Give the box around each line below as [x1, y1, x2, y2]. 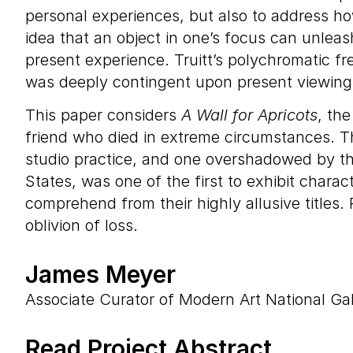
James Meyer [25, 260, 176, 288]
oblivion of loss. [25, 216, 138, 235]
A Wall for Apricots [181, 106, 318, 124]
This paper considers [25, 106, 181, 124]
